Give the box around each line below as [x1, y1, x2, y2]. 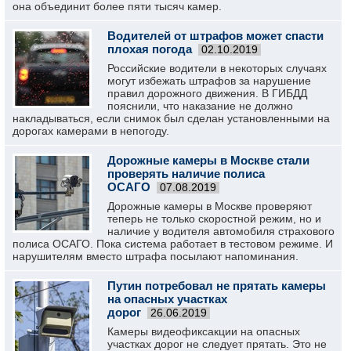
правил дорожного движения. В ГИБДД [107, 87, 307, 100]
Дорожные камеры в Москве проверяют [107, 200, 312, 212]
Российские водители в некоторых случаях [107, 62, 327, 74]
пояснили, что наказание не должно [107, 100, 293, 112]
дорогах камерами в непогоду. [13, 125, 169, 137]
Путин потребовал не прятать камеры [107, 279, 326, 292]
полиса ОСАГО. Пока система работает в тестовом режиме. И [13, 237, 333, 250]
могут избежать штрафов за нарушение [107, 74, 311, 87]
